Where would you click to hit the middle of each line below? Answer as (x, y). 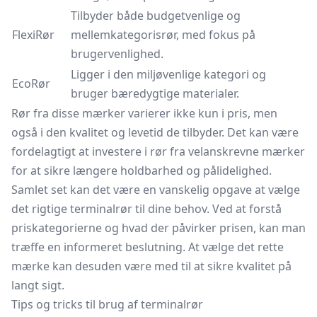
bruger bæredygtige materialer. (155, 93)
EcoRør (31, 83)
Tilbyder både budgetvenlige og (156, 16)
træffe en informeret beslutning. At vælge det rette (148, 247)
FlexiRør (33, 35)
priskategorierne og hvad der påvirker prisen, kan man (158, 228)
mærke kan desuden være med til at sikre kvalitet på (151, 266)
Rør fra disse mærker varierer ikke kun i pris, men (144, 113)
